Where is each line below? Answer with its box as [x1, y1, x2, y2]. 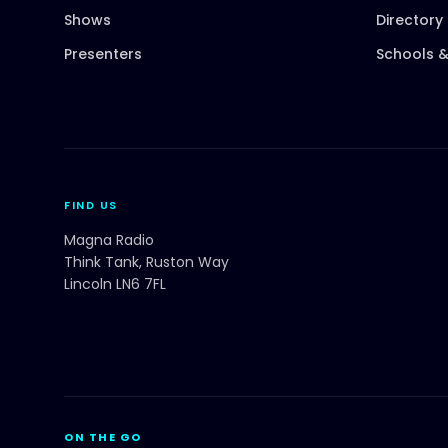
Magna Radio [64, 229, 154, 250]
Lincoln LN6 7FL [64, 273, 166, 294]
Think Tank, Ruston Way [64, 251, 229, 272]
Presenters [64, 43, 142, 64]
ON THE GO [64, 428, 142, 445]
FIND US [64, 196, 118, 213]
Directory [376, 9, 443, 30]
